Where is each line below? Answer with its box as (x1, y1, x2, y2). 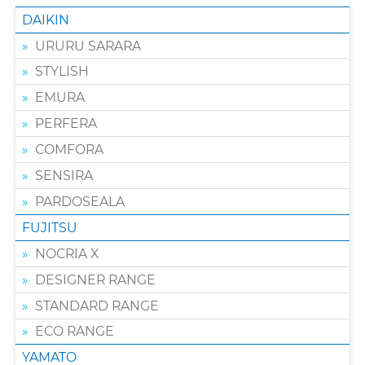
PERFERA (35, 116, 98, 132)
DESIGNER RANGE (35, 271, 156, 288)
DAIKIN (22, 11, 70, 28)
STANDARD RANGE (35, 297, 160, 314)
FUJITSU (22, 219, 78, 235)
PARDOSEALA (35, 193, 125, 209)
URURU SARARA (35, 37, 142, 54)
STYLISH (35, 64, 90, 80)
